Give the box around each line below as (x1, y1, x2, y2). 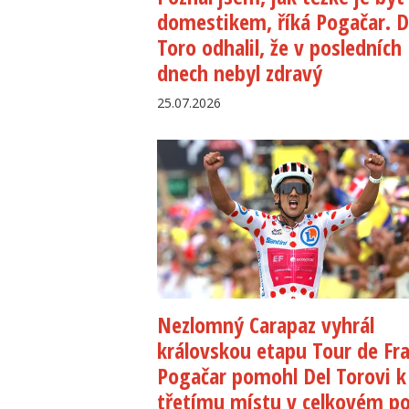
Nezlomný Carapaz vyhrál (157, 309, 374, 340)
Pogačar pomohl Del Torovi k (157, 360, 406, 391)
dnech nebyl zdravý (157, 58, 322, 89)
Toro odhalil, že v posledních (157, 32, 402, 63)
